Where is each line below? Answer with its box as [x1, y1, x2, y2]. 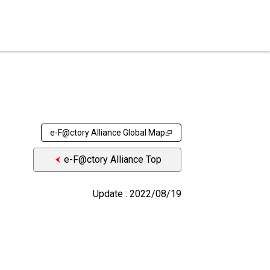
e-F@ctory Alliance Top [64, 154, 162, 165]
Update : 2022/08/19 [93, 188, 181, 199]
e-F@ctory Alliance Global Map [50, 127, 165, 137]
